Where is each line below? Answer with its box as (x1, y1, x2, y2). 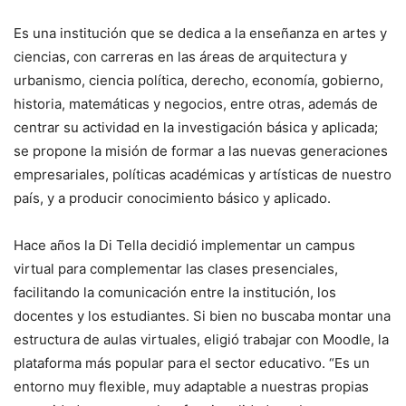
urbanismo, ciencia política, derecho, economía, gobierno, (14, 71, 383, 89)
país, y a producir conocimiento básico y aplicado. (14, 188, 331, 207)
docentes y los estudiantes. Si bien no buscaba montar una (14, 306, 391, 324)
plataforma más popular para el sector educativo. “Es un (14, 353, 370, 372)
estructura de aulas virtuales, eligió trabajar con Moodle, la (14, 330, 389, 348)
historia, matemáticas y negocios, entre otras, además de (14, 94, 378, 112)
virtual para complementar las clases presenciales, (14, 259, 338, 277)
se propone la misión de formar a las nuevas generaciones (14, 141, 388, 159)
